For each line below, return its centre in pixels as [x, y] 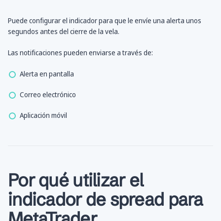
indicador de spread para [106, 200]
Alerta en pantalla [47, 74]
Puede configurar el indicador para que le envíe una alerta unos [105, 21]
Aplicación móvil [43, 115]
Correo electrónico [48, 95]
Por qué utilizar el [76, 180]
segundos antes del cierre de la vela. [64, 32]
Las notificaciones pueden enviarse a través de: [80, 53]
